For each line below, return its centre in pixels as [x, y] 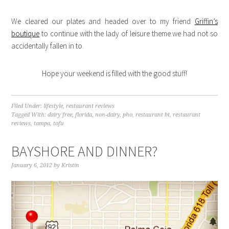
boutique [26, 33]
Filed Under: [28, 106]
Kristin [71, 165]
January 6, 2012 [32, 165]
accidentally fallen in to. [48, 45]
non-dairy [108, 114]
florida [84, 114]
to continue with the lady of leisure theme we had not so [129, 33]
